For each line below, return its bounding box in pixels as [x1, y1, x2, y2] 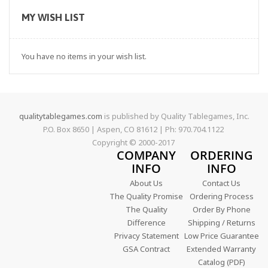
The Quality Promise [109, 191, 184, 202]
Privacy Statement [114, 230, 179, 241]
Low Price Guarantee [184, 230, 259, 241]
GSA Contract [123, 243, 170, 254]
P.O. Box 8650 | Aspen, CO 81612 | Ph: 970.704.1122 [42, 124, 226, 135]
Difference [127, 217, 166, 228]
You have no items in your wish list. [22, 51, 147, 62]
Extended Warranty [187, 243, 257, 254]
